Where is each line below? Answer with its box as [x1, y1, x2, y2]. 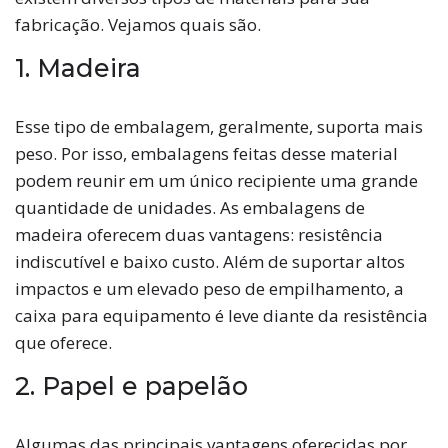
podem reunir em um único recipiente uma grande [15, 168, 418, 192]
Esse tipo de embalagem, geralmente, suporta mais [15, 114, 423, 138]
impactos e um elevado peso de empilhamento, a [15, 276, 404, 300]
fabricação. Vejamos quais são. [15, 12, 261, 36]
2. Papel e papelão [15, 370, 248, 401]
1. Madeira [15, 52, 141, 83]
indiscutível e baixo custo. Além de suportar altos [15, 249, 405, 273]
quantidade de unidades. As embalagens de [15, 195, 365, 219]
